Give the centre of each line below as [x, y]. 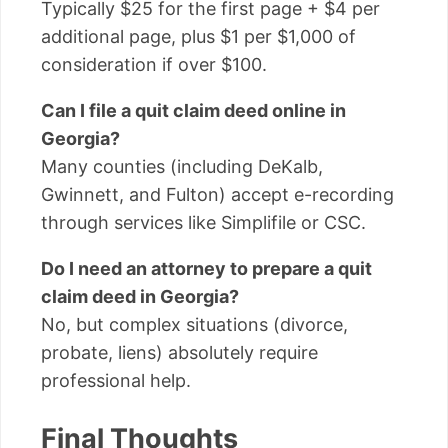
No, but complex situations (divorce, [194, 324]
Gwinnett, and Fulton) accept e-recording [217, 194]
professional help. [116, 380]
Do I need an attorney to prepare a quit [206, 268]
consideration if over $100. [154, 64]
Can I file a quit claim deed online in [193, 110]
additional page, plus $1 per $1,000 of [198, 36]
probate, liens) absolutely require [179, 352]
